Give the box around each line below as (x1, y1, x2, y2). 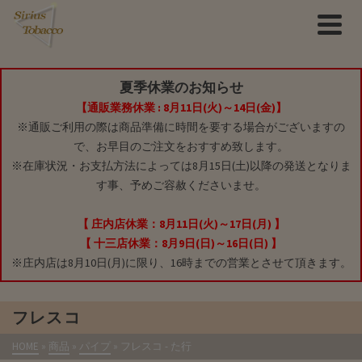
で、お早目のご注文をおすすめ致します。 (74, 139, 288, 154)
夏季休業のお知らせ (119, 78, 243, 96)
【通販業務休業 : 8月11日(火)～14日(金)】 (75, 100, 287, 115)
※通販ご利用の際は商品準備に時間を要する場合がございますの (17, 120, 345, 134)
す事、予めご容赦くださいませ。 (96, 178, 266, 192)
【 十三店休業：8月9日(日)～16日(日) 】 (80, 236, 282, 250)
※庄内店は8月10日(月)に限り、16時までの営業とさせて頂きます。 (11, 255, 351, 270)
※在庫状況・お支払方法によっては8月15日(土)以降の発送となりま (11, 158, 351, 173)
